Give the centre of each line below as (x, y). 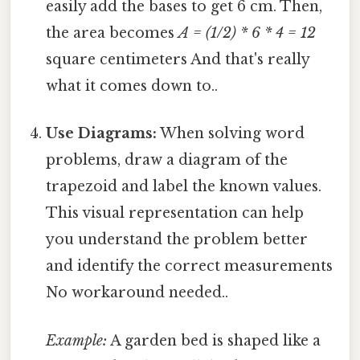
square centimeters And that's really (178, 60)
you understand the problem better (177, 240)
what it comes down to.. (132, 86)
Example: (77, 340)
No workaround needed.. (137, 293)
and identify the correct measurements (190, 266)
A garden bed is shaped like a (214, 340)
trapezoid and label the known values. (184, 187)
